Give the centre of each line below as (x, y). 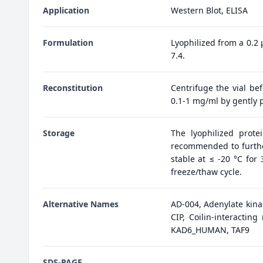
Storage (59, 133)
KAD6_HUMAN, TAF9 (210, 230)
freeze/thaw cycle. (206, 172)
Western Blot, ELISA (209, 11)
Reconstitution (73, 88)
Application (66, 11)
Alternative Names (81, 204)
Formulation (68, 43)
